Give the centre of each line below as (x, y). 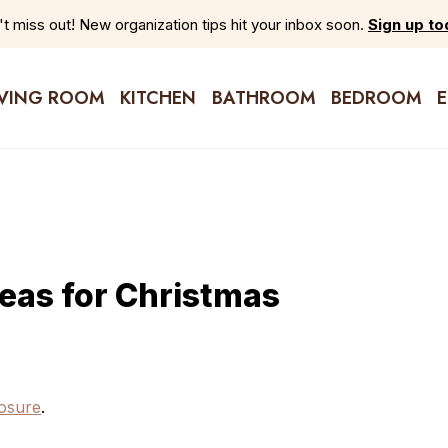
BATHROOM (263, 97)
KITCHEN (158, 97)
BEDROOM (376, 97)
